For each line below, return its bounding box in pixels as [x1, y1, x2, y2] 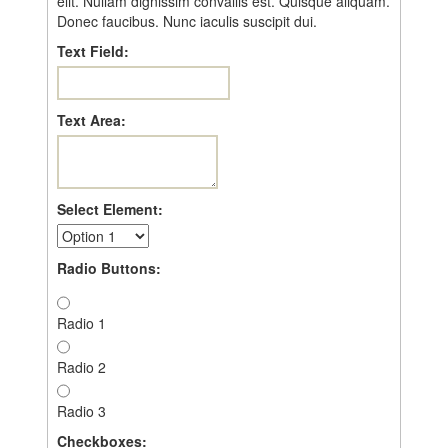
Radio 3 [56, 401, 106, 422]
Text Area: [56, 110, 126, 131]
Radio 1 [56, 313, 106, 334]
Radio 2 [56, 357, 106, 378]
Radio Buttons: [56, 258, 161, 279]
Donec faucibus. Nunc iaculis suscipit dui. [56, 11, 317, 32]
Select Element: [56, 199, 163, 220]
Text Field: [56, 41, 129, 62]
